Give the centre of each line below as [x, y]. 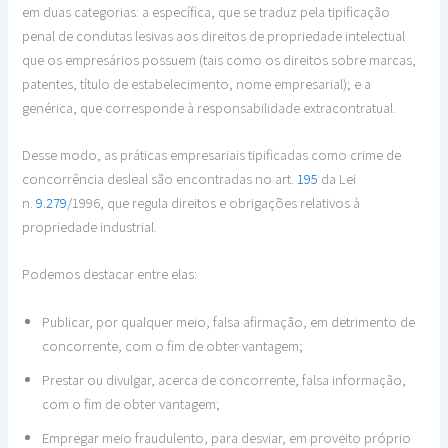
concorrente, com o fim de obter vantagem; [173, 345]
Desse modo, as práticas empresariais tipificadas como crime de [212, 154]
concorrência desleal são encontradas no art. [160, 178]
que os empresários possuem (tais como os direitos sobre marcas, [219, 59]
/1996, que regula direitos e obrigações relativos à [214, 202]
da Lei [337, 178]
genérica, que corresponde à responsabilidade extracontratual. [209, 107]
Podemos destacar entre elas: [110, 274]
